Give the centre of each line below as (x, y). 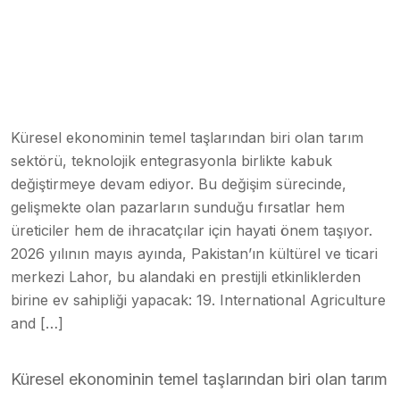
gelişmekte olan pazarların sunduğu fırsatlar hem (178, 207)
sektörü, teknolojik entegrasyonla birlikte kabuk (171, 160)
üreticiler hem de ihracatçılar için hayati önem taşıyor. (192, 230)
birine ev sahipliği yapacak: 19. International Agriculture (198, 300)
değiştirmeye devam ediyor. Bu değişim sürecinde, (179, 183)
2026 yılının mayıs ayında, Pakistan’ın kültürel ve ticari (194, 253)
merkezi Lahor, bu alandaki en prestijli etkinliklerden (186, 276)
